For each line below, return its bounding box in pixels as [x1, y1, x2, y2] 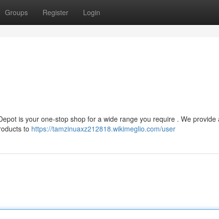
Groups [5, 7, 28, 17]
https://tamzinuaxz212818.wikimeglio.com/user [31, 124, 175, 133]
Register [43, 7, 68, 17]
